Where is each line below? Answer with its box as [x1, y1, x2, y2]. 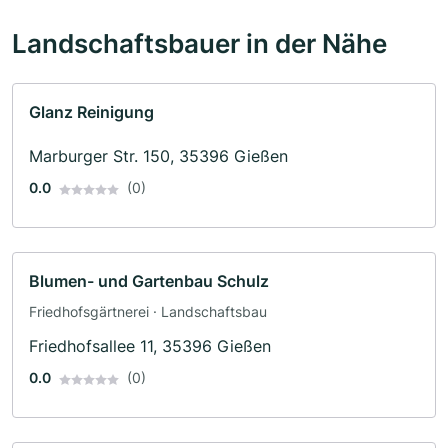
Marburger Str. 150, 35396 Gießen [29, 146, 288, 167]
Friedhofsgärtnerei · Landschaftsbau [29, 303, 267, 321]
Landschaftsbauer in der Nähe [12, 27, 387, 60]
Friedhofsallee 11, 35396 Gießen [29, 336, 271, 357]
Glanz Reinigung [29, 102, 154, 123]
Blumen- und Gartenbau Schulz [29, 271, 269, 292]
